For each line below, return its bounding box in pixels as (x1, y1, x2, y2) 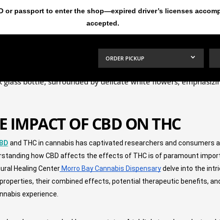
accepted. (86, 19, 119, 27)
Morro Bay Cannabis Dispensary (59, 164, 161, 172)
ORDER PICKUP (106, 54, 144, 62)
